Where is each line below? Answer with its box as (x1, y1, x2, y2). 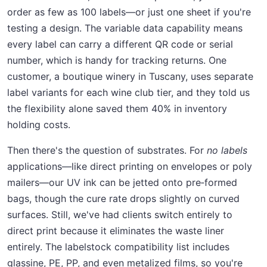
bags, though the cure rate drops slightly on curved (7, 193, 240, 205)
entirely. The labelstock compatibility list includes (7, 241, 229, 253)
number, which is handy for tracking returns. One (7, 54, 226, 67)
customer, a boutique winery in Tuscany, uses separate (7, 70, 253, 83)
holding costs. (7, 119, 70, 131)
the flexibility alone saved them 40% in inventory (7, 103, 227, 115)
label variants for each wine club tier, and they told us (7, 86, 250, 99)
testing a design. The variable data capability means (7, 22, 243, 35)
